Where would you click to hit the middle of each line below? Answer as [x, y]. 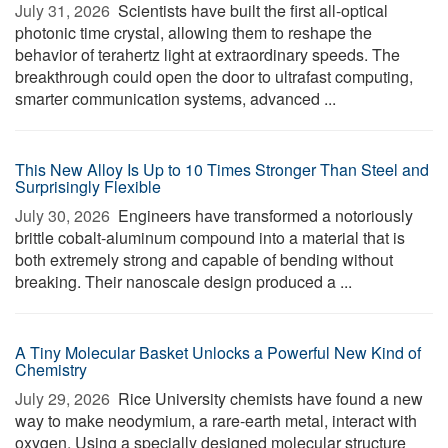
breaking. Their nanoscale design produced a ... [183, 281]
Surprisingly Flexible [88, 186]
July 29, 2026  [64, 398]
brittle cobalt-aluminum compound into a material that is [210, 237]
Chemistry [51, 369]
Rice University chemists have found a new [268, 398]
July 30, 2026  [64, 215]
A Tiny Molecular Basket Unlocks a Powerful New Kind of [218, 352]
